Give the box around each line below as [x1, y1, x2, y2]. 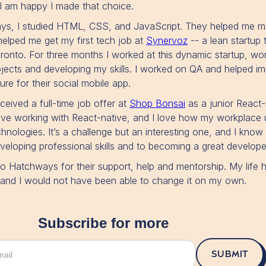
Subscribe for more [38, 215, 169, 232]
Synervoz [146, 34, 188, 47]
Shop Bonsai [129, 97, 185, 110]
